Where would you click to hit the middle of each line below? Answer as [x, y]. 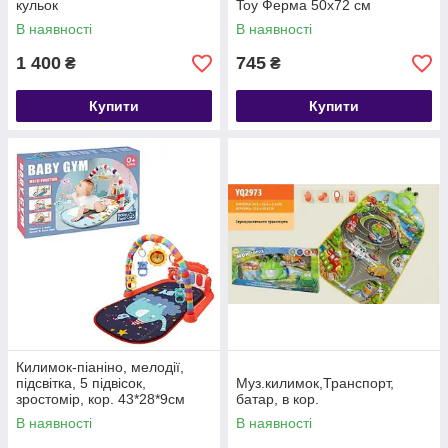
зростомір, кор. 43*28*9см [100, 399]
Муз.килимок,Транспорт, [315, 383]
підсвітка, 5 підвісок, [81, 383]
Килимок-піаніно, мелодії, [100, 367]
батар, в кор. [277, 399]
